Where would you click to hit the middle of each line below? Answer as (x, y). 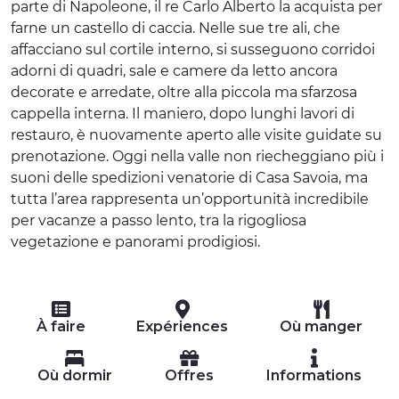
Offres (189, 375)
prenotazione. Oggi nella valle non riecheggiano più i (197, 156)
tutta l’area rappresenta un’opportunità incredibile (190, 199)
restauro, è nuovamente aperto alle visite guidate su (196, 134)
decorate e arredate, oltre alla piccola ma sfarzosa (184, 92)
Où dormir (74, 375)
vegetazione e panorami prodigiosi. (135, 241)
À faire (61, 326)
